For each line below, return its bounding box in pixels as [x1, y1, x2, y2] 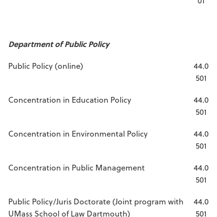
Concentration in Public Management [8, 162, 145, 173]
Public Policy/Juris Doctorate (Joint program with [8, 196, 184, 207]
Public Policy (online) [8, 60, 83, 71]
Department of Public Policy [8, 38, 109, 49]
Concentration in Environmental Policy [8, 128, 148, 139]
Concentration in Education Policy [8, 94, 131, 105]
